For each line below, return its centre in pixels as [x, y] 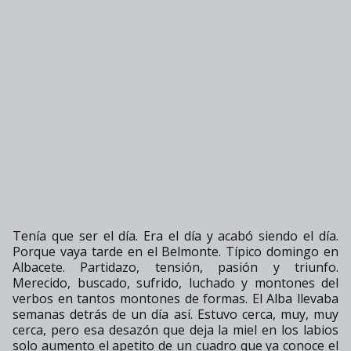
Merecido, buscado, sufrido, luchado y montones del [175, 282]
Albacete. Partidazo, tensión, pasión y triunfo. [175, 267]
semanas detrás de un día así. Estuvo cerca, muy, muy [175, 314]
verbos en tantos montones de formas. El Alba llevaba [175, 298]
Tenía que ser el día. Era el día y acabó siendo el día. [175, 235]
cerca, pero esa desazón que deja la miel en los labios [175, 329]
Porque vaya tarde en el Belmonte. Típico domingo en [175, 251]
